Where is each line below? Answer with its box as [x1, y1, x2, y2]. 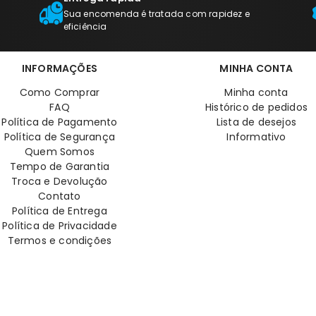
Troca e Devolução [11, 174, 108, 189]
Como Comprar [19, 85, 100, 100]
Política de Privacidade [2, 219, 117, 233]
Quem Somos [25, 145, 95, 159]
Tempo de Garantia [9, 159, 110, 174]
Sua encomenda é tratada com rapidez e [63, 8, 250, 20]
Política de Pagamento [1, 115, 118, 130]
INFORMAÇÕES [21, 61, 98, 76]
